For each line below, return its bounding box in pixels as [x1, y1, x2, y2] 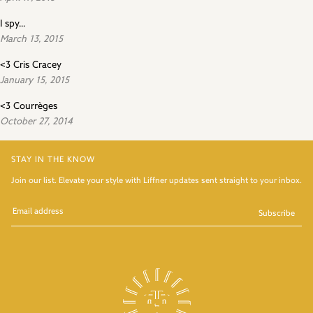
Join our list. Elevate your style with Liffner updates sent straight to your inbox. [11, 176, 302, 187]
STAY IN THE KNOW [11, 155, 95, 166]
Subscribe [259, 209, 295, 219]
